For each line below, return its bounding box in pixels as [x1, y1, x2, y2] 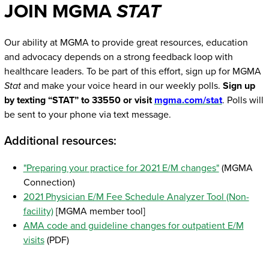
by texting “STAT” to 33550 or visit [4, 94, 154, 107]
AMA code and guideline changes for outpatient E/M [23, 220, 244, 232]
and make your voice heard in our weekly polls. [20, 80, 223, 92]
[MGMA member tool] [53, 205, 145, 218]
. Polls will [222, 94, 264, 107]
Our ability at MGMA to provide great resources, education [4, 37, 248, 49]
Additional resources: [4, 134, 116, 149]
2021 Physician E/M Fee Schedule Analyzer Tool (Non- [23, 191, 249, 204]
